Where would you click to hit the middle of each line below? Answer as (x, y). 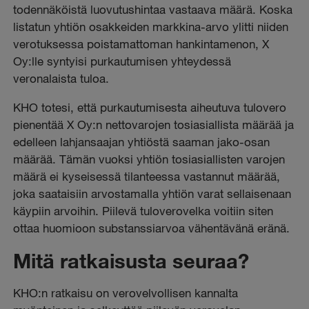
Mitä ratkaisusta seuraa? (131, 260)
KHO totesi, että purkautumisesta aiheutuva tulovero (150, 107)
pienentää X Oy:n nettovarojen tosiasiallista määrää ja (154, 124)
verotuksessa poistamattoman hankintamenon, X (141, 43)
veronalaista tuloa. (61, 78)
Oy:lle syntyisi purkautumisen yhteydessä (122, 61)
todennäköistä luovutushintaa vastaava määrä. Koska (153, 9)
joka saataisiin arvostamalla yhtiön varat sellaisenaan (152, 193)
